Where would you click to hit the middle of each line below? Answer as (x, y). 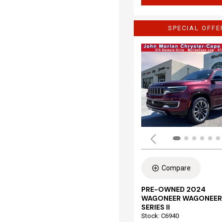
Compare (176, 168)
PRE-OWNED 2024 (173, 189)
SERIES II (156, 207)
